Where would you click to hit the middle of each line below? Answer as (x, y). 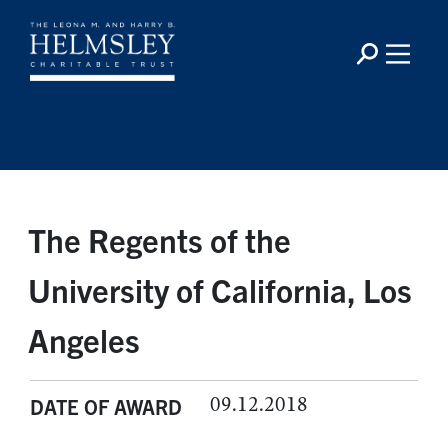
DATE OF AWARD (106, 406)
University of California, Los (220, 289)
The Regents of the (159, 239)
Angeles (84, 339)
